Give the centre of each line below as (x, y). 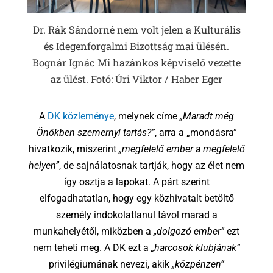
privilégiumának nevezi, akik (110, 264)
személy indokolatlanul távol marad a (136, 214)
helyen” (44, 165)
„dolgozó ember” (189, 231)
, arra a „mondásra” (196, 132)
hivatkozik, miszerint (73, 149)
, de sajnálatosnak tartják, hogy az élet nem (152, 165)
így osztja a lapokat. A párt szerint (136, 182)
